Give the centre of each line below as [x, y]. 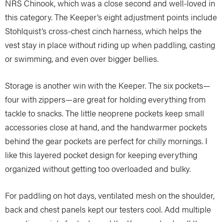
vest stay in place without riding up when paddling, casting [110, 45]
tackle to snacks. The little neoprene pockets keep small [105, 113]
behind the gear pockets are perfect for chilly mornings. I [106, 141]
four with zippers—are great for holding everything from [105, 99]
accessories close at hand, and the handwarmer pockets [106, 127]
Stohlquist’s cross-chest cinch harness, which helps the [103, 31]
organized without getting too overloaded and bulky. [98, 169]
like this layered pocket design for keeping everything [101, 155]
